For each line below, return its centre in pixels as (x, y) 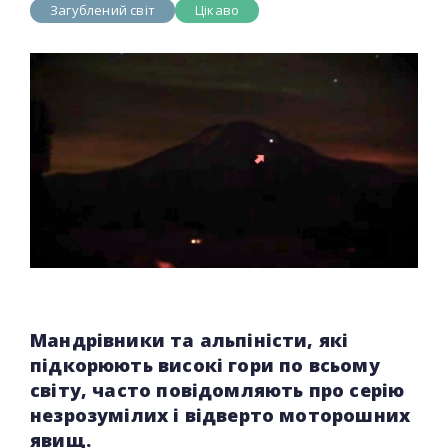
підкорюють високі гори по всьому (205, 364)
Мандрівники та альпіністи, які (189, 339)
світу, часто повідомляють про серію (217, 389)
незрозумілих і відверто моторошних (220, 414)
